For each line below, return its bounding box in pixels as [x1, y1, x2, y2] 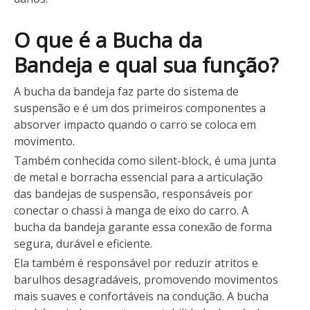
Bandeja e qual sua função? [14, 51, 278, 79]
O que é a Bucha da [14, 26, 202, 54]
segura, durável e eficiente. [14, 236, 152, 251]
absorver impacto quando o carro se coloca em [14, 117, 256, 132]
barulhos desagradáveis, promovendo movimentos [14, 272, 278, 287]
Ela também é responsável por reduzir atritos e [14, 255, 258, 271]
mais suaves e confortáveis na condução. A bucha [14, 289, 268, 304]
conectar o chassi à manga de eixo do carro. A [14, 203, 248, 218]
